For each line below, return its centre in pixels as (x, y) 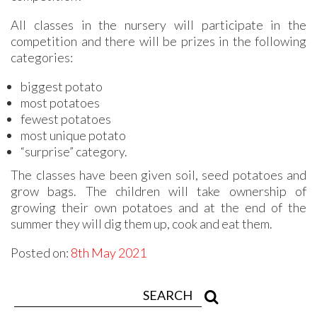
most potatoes (60, 103)
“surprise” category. (74, 152)
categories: (42, 58)
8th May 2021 (109, 253)
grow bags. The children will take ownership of (158, 191)
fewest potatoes (66, 119)
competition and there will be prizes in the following (158, 41)
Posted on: (41, 253)
